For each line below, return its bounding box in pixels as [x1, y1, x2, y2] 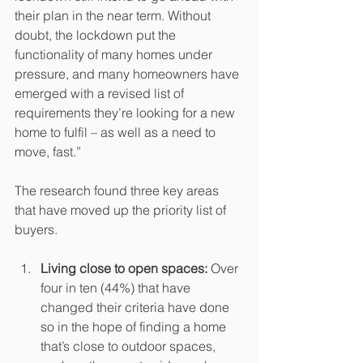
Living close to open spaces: [41, 260, 207, 276]
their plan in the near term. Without [15, 7, 214, 23]
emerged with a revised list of [15, 85, 187, 101]
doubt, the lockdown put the [15, 27, 179, 43]
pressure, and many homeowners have [15, 66, 242, 82]
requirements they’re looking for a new [15, 105, 238, 121]
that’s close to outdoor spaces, [41, 338, 219, 354]
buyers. [15, 221, 58, 237]
